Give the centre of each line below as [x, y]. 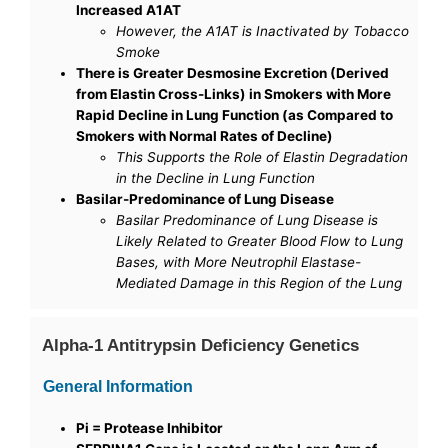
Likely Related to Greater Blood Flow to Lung [260, 241]
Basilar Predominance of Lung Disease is [247, 220]
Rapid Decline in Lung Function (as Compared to [235, 115]
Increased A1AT [129, 10]
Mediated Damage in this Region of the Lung [259, 283]
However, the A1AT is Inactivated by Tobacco [263, 31]
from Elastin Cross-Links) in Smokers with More [234, 94]
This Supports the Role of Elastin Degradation [262, 157]
